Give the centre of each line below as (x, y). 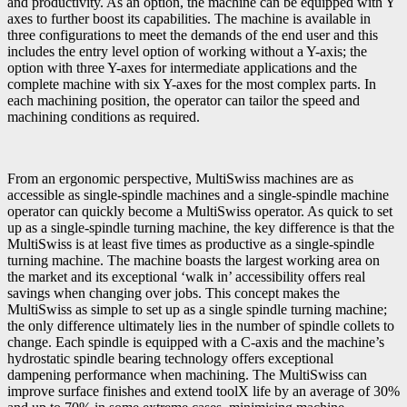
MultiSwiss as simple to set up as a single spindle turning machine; (197, 310)
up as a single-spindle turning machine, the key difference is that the (201, 228)
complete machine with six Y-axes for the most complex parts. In (192, 84)
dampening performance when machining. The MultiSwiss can (187, 375)
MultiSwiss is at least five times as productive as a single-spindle (191, 244)
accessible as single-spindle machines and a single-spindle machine (198, 195)
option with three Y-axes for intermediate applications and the (182, 68)
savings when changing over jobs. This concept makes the (174, 293)
